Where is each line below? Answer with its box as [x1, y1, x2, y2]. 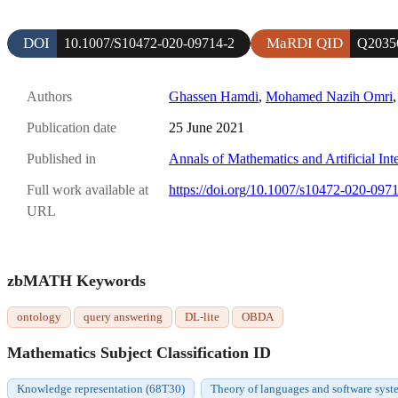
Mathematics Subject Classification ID [7, 344, 271, 362]
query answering [84, 310, 163, 324]
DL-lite [185, 310, 219, 324]
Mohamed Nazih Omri [266, 88, 393, 104]
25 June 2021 [169, 120, 244, 136]
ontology [17, 310, 61, 324]
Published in [27, 151, 96, 167]
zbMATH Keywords [7, 272, 146, 291]
